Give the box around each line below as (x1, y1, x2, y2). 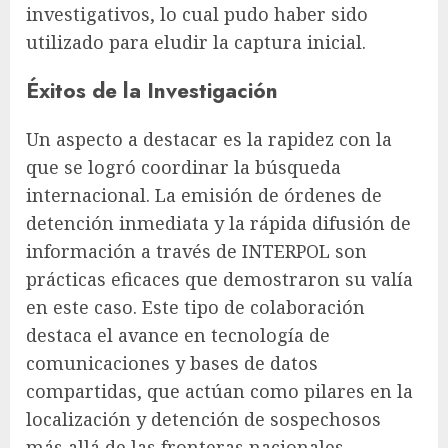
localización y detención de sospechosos (26, 406, 381, 431)
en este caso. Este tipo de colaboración (26, 294, 365, 319)
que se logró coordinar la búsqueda (26, 154, 341, 179)
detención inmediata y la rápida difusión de (26, 210, 411, 235)
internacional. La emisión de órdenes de (26, 182, 382, 207)
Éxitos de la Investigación (26, 74, 278, 106)
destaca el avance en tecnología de (26, 322, 330, 347)
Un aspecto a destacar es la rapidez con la (26, 126, 392, 151)
